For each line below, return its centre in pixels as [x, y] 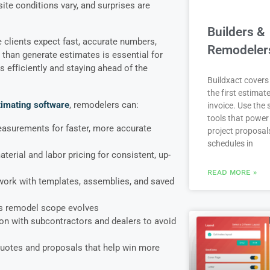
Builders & [236, 32]
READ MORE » [232, 172]
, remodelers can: [105, 105]
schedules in [230, 143]
